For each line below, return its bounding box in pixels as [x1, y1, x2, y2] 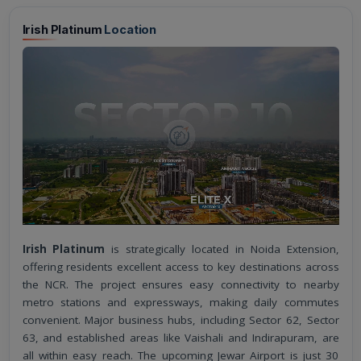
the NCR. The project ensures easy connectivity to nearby [22, 277, 339, 293]
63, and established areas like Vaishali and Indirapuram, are [22, 330, 339, 346]
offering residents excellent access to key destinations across [22, 259, 339, 275]
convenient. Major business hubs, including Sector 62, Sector [22, 313, 339, 328]
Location [104, 22, 157, 37]
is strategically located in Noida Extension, [111, 242, 339, 257]
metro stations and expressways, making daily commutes [22, 295, 339, 310]
